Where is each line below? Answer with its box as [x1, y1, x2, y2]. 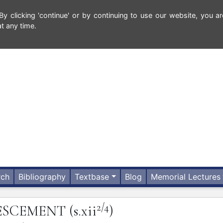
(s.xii [69, 202, 97, 220]
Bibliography [18, 172, 66, 182]
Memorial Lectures [151, 172, 221, 182]
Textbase [75, 172, 110, 182]
